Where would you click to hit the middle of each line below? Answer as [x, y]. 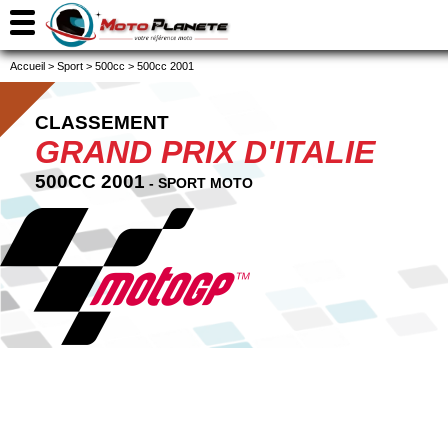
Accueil [27, 66]
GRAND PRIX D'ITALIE [205, 152]
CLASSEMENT [102, 122]
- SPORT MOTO [199, 183]
